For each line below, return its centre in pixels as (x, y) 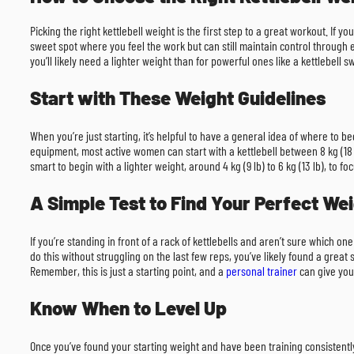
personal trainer (262, 270)
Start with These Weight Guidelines (178, 97)
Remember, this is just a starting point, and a (128, 270)
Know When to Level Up (128, 307)
